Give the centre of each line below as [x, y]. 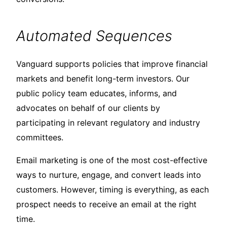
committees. [40, 138]
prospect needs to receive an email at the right [106, 204]
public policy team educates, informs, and [97, 93]
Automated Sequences [94, 36]
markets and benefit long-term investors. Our [103, 79]
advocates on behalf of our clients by [88, 108]
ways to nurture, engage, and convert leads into [109, 175]
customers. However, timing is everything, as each [112, 190]
